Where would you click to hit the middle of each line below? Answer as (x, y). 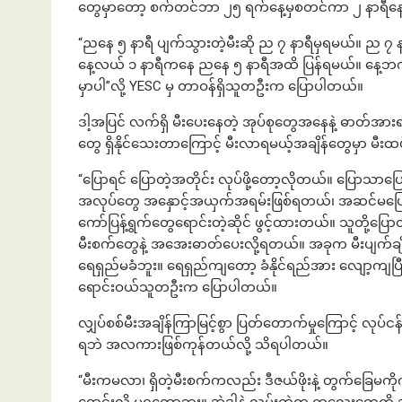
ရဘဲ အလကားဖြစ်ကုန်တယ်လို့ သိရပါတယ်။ (203, 345)
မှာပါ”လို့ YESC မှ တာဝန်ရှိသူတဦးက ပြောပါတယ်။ (221, 87)
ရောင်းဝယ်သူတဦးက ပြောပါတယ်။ (178, 288)
